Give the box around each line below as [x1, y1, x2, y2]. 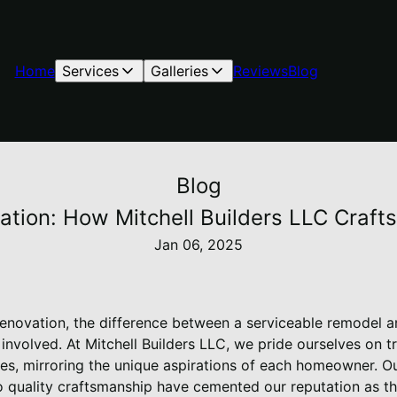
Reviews [232, 62, 288, 80]
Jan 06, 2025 [154, 236, 243, 253]
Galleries [150, 62, 208, 80]
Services [61, 62, 119, 80]
